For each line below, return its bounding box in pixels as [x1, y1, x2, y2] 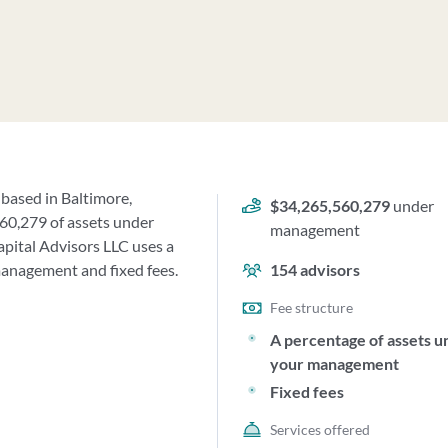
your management [270, 354, 400, 373]
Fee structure [270, 299, 354, 316]
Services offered [270, 421, 371, 438]
